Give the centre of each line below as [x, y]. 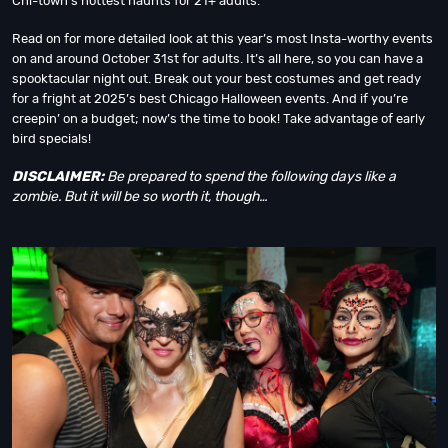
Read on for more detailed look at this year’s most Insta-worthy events [222, 38]
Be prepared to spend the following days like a [250, 176]
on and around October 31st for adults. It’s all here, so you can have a [217, 58]
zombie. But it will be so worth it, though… [140, 196]
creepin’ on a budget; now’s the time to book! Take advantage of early [218, 118]
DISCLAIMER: [58, 176]
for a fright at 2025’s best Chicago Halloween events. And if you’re [210, 98]
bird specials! [51, 138]
